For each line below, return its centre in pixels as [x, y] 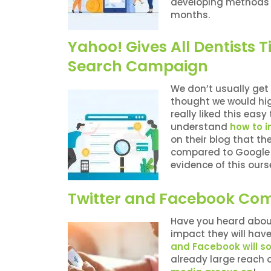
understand [200, 127]
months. [190, 15]
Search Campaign [138, 67]
